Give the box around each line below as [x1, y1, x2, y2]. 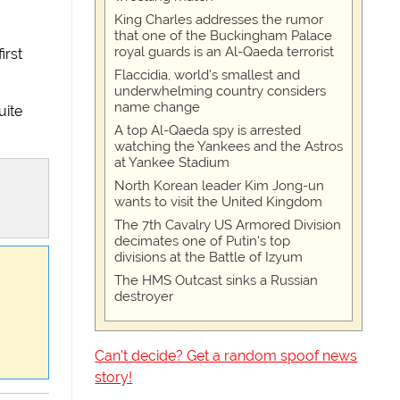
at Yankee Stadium [114, 154, 230, 171]
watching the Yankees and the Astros [114, 138, 344, 154]
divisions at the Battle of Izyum [114, 249, 304, 265]
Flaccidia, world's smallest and [114, 67, 301, 83]
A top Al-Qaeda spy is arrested [114, 122, 302, 138]
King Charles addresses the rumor [114, 12, 324, 28]
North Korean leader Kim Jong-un [114, 178, 325, 194]
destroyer [114, 288, 174, 304]
